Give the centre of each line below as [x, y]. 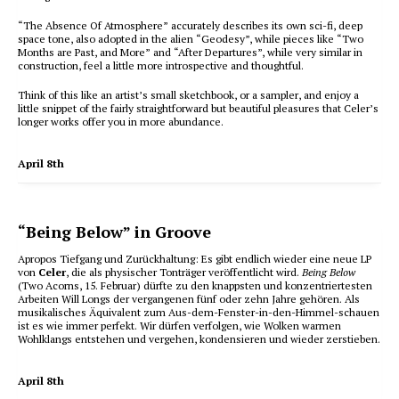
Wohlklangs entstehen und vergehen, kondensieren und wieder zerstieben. [199, 339]
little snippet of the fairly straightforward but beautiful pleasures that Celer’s [198, 108]
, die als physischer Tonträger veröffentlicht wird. [184, 272]
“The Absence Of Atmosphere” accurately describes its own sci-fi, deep [190, 25]
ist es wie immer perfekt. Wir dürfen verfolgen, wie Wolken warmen [179, 326]
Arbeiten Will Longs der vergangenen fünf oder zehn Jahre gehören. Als [189, 299]
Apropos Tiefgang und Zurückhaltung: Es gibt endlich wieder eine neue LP [195, 259]
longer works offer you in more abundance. [121, 122]
